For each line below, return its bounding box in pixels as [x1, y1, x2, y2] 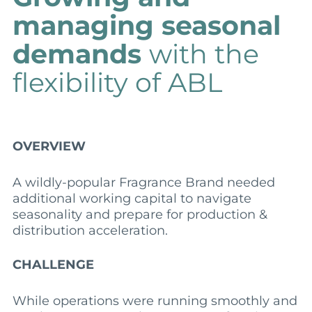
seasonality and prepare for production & [12, 206, 267, 222]
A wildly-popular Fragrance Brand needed [12, 174, 275, 190]
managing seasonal [12, 8, 281, 42]
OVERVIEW [12, 138, 86, 154]
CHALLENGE [12, 256, 94, 272]
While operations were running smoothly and [12, 292, 297, 309]
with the [148, 37, 259, 70]
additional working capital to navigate [12, 190, 251, 206]
